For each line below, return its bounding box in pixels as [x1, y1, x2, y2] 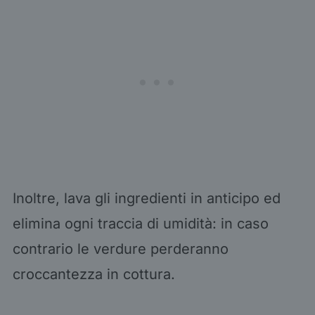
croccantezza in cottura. [12, 265, 175, 283]
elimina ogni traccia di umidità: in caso [12, 214, 269, 232]
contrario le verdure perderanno [12, 240, 229, 257]
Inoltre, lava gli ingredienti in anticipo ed [12, 189, 281, 207]
